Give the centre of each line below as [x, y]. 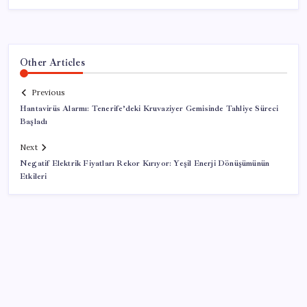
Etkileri [34, 177]
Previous [48, 93]
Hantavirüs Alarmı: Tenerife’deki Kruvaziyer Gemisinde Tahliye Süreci [149, 109]
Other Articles [52, 62]
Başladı [34, 122]
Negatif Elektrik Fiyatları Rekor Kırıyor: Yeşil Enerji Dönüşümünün [145, 164]
